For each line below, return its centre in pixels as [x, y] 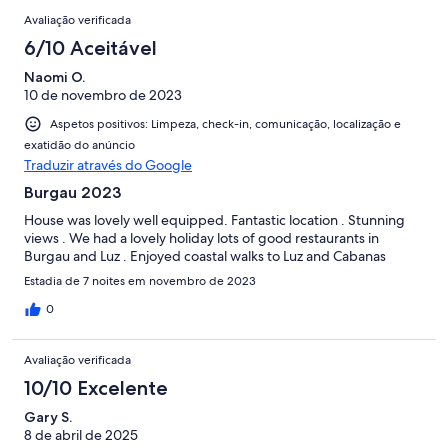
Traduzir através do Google [108, 165]
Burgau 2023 [72, 193]
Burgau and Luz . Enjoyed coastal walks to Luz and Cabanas [205, 256]
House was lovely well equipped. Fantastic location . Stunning [214, 220]
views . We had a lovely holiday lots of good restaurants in [201, 238]
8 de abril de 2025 [81, 435]
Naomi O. [54, 77]
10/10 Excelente [96, 388]
